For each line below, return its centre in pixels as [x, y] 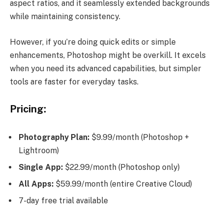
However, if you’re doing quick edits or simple [93, 42]
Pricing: [28, 109]
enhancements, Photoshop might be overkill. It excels [108, 55]
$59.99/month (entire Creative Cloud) [123, 184]
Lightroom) [39, 151]
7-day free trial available [63, 201]
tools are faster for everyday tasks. [74, 82]
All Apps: [36, 184]
